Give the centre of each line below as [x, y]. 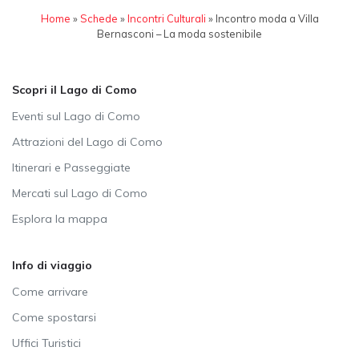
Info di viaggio [52, 265]
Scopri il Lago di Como [75, 89]
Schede [99, 18]
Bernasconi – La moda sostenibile [179, 33]
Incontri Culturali [166, 18]
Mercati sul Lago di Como [80, 193]
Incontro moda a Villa [267, 18]
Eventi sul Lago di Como [76, 116]
